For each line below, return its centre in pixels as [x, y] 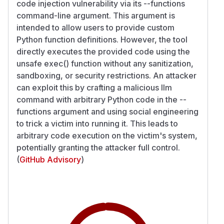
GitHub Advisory [50, 159]
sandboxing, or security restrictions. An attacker [106, 75]
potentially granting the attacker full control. [98, 147]
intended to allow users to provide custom [95, 27]
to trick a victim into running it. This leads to [97, 123]
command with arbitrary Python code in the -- [101, 99]
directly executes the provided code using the [103, 51]
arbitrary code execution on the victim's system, [107, 135]
